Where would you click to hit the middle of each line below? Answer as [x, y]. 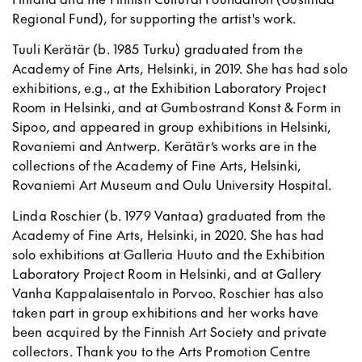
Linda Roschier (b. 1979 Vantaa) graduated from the [169, 215]
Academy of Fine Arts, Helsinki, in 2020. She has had [168, 234]
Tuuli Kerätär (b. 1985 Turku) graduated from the [158, 48]
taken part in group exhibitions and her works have [166, 311]
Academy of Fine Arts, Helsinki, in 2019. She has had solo [180, 67]
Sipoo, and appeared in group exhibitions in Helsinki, [172, 126]
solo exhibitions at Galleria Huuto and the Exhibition [169, 253]
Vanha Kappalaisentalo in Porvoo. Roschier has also [168, 292]
